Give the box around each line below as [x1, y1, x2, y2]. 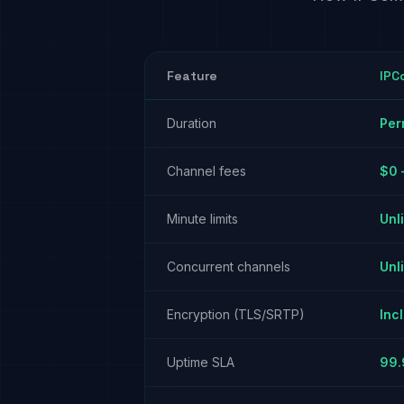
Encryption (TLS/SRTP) [167, 307, 305, 322]
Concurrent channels [167, 259, 290, 274]
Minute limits [167, 211, 238, 226]
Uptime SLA [167, 354, 234, 370]
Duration [167, 115, 216, 131]
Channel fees [167, 163, 246, 179]
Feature [167, 68, 217, 84]
